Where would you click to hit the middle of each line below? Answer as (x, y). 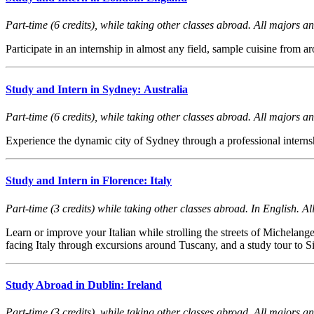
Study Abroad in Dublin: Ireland (84, 285)
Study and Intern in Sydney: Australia (97, 89)
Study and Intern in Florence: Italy (89, 181)
